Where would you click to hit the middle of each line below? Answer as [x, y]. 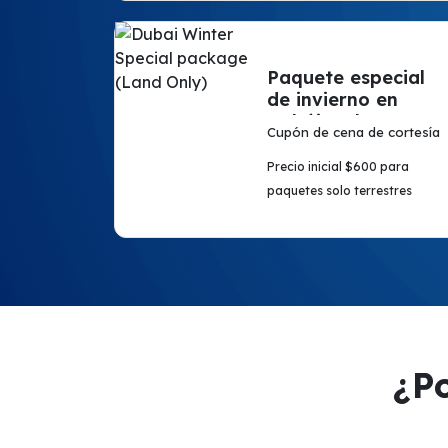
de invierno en [332, 99]
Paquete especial [345, 77]
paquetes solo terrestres [339, 190]
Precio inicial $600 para [337, 166]
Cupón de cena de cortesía [353, 132]
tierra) [296, 143]
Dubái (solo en [333, 121]
